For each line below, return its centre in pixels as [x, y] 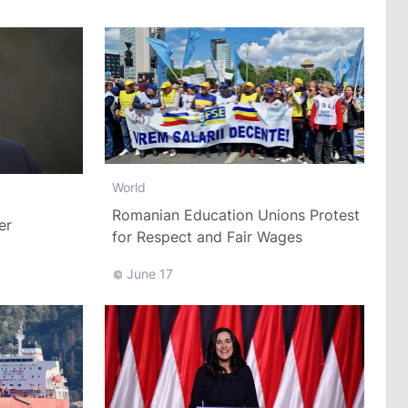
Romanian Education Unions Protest [235, 214]
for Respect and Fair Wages [207, 236]
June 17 [149, 273]
